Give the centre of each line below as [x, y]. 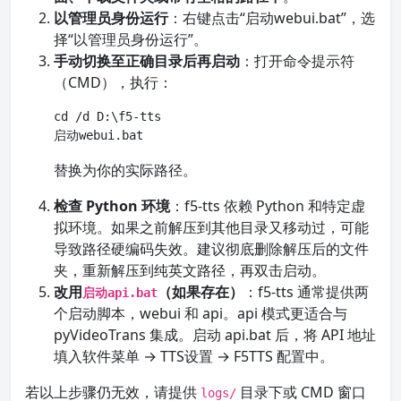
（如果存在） [200, 292]
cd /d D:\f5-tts [107, 116]
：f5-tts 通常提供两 [306, 292]
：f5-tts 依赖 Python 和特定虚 [268, 206]
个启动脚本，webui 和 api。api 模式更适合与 [200, 313]
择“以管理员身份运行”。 [131, 39]
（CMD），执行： [113, 82]
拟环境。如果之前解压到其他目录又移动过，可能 [211, 227]
